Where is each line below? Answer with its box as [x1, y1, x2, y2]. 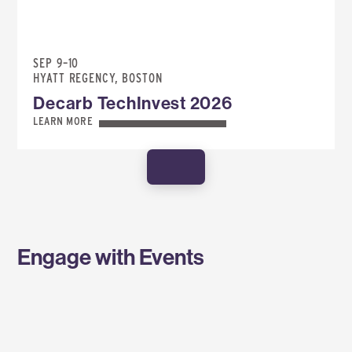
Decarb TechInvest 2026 [33, 92, 233, 115]
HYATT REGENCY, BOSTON [33, 71, 163, 86]
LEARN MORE [33, 114, 93, 129]
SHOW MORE [171, 163, 181, 173]
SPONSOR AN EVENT [17, 338, 37, 350]
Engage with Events [17, 243, 205, 271]
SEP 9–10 [33, 56, 79, 71]
